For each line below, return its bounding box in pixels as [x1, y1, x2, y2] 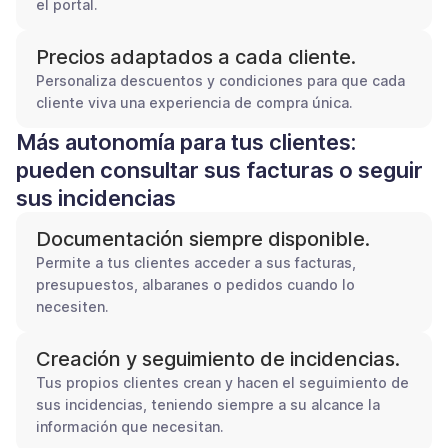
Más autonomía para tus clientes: [16, 128, 356, 155]
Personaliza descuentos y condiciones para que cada [36, 71, 405, 89]
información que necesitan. [36, 417, 224, 435]
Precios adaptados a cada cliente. [36, 44, 356, 69]
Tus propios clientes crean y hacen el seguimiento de [36, 373, 409, 391]
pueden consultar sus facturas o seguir [16, 156, 423, 183]
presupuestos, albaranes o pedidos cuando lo [36, 275, 355, 293]
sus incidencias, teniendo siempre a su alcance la [36, 395, 380, 413]
